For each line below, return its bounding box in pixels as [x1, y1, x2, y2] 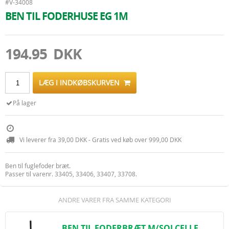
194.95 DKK [5, 44, 82, 64]
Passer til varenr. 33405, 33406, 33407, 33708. [5, 170, 139, 178]
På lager [13, 99, 37, 107]
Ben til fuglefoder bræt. [5, 162, 72, 170]
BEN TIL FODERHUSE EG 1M [5, 9, 128, 23]
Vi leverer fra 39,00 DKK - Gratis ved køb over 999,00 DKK [19, 135, 181, 144]
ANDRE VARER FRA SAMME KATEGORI [58, 195, 171, 204]
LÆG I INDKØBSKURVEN [39, 78, 124, 87]
